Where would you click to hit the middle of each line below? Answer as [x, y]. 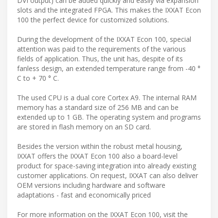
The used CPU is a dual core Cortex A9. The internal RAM [107, 98]
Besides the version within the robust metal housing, [100, 146]
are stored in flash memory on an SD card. [84, 127]
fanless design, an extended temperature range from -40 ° [109, 69]
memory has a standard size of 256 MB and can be [98, 108]
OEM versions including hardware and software [91, 185]
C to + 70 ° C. [38, 78]
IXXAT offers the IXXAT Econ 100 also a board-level [97, 156]
